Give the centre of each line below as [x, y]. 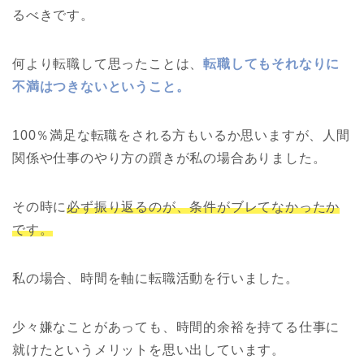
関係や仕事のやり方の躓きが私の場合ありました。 [169, 158]
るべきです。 [53, 15]
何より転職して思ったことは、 [108, 63]
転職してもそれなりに [272, 63]
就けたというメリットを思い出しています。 [149, 349]
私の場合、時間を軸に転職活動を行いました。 [156, 278]
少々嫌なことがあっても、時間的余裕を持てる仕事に [176, 327]
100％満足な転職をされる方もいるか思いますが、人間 [181, 135]
